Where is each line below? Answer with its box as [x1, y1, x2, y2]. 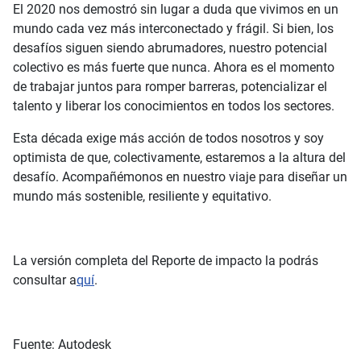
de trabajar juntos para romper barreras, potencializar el [13, 79, 327, 95]
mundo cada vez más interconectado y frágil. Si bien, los [13, 21, 334, 37]
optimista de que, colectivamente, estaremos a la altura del [13, 150, 346, 166]
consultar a [13, 272, 77, 288]
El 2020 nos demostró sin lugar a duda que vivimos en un [13, 2, 338, 18]
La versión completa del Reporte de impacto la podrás [13, 253, 318, 269]
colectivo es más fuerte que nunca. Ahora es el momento [13, 60, 334, 76]
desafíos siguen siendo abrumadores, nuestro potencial [13, 40, 327, 56]
